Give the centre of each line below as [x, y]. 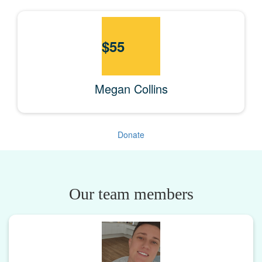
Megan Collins [131, 88]
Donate [131, 134]
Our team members [131, 194]
